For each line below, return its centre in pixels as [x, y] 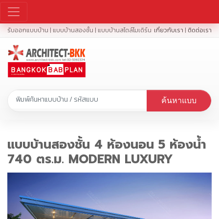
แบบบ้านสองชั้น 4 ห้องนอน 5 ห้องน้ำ [107, 144]
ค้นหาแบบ [179, 100]
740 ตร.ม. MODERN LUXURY [90, 159]
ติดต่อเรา [200, 30]
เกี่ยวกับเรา [169, 30]
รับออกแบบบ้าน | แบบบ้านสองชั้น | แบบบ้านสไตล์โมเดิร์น [79, 30]
